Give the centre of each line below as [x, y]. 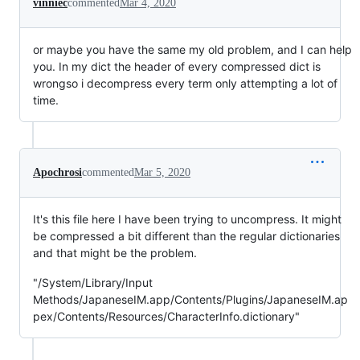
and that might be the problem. [115, 253]
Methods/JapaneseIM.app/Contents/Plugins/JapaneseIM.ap [190, 299]
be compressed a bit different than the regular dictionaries [186, 236]
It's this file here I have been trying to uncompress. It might [187, 219]
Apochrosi [57, 172]
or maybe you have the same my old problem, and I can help [192, 49]
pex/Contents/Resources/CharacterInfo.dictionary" [166, 316]
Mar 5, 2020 [162, 172]
